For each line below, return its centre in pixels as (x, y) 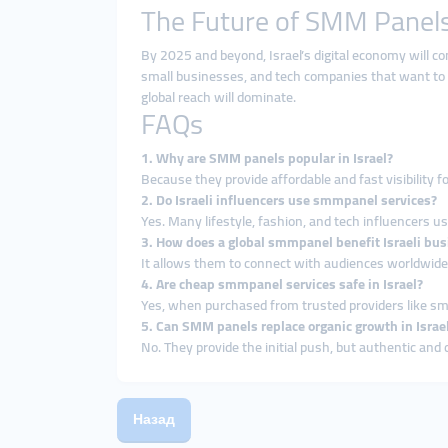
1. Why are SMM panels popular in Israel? (267, 158)
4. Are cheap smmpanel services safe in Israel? (282, 284)
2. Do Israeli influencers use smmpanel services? (289, 200)
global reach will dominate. (218, 97)
